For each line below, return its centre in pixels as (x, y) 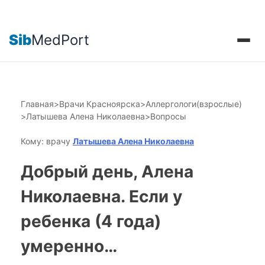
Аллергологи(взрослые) (194, 104)
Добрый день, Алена (107, 172)
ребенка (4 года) (91, 221)
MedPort (60, 40)
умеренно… (69, 246)
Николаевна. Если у (101, 196)
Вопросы (168, 116)
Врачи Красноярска (100, 104)
